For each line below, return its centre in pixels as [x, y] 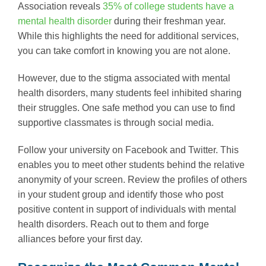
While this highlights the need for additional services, [128, 36]
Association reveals [60, 7]
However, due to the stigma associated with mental [124, 78]
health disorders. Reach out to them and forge [113, 224]
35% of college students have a [168, 7]
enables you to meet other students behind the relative [131, 164]
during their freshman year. [169, 21]
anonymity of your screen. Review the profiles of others [132, 179]
